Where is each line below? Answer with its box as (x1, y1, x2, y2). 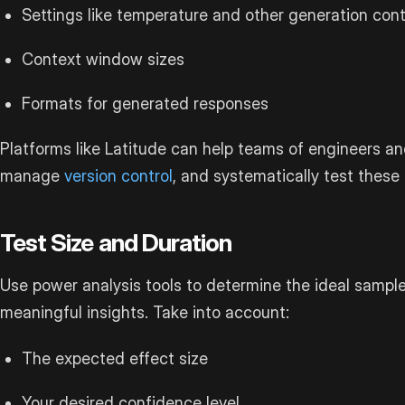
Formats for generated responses (22, 93, 269, 113)
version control (64, 166, 173, 186)
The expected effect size (22, 349, 209, 369)
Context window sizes (22, 49, 185, 69)
